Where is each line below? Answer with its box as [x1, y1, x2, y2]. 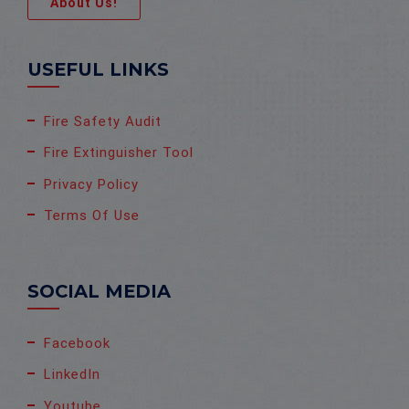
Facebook [44, 334, 110, 351]
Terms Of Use [44, 207, 140, 225]
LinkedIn [44, 366, 100, 383]
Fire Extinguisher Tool [44, 144, 194, 162]
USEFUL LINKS [27, 58, 169, 80]
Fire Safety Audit [44, 112, 162, 130]
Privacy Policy [44, 175, 139, 193]
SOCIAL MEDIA [27, 279, 171, 302]
